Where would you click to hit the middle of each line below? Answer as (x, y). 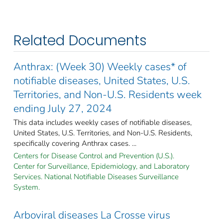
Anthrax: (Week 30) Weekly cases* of (100, 66)
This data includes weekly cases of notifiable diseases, (103, 122)
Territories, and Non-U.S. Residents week (108, 94)
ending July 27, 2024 (63, 108)
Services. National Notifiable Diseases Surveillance (96, 176)
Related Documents (80, 40)
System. (27, 187)
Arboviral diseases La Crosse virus (92, 215)
